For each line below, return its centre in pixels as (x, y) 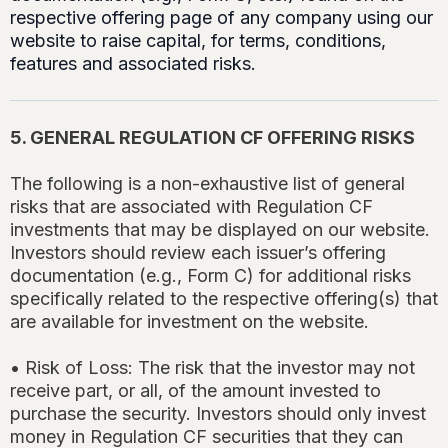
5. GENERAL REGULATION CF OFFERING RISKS (212, 138)
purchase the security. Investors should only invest (218, 414)
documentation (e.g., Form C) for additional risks (210, 276)
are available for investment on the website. (189, 322)
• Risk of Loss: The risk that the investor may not (212, 368)
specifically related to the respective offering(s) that (224, 299)
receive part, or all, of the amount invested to (195, 391)
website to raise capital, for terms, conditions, (198, 41)
